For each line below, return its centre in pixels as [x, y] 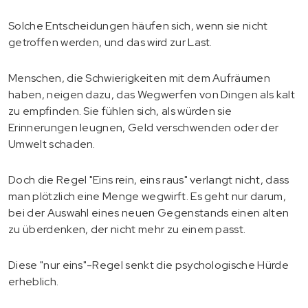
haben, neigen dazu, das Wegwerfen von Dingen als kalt [152, 94]
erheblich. [34, 281]
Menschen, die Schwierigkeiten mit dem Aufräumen [140, 78]
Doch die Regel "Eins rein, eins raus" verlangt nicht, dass [149, 179]
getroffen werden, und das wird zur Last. [110, 42]
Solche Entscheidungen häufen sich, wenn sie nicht [138, 25]
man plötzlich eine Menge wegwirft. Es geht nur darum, [147, 196]
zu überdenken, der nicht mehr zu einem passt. [127, 229]
